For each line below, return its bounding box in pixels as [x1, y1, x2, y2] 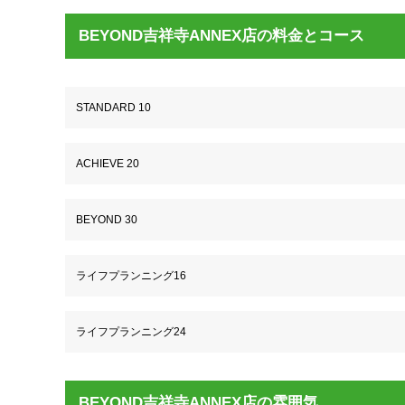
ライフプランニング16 [76, 269, 186, 283]
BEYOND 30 [76, 213, 137, 227]
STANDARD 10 [76, 101, 151, 115]
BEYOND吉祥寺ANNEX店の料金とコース [79, 26, 365, 44]
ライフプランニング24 [76, 325, 186, 339]
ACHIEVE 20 [76, 157, 139, 171]
